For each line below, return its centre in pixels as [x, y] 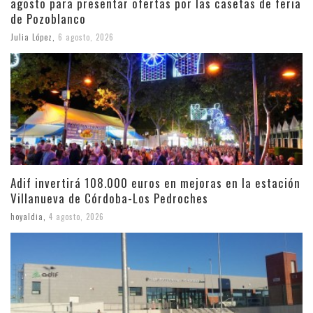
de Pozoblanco [48, 18]
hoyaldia [27, 216]
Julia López [31, 37]
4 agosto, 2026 [77, 216]
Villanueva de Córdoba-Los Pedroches [109, 198]
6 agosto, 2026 [86, 37]
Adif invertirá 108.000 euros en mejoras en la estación [155, 182]
